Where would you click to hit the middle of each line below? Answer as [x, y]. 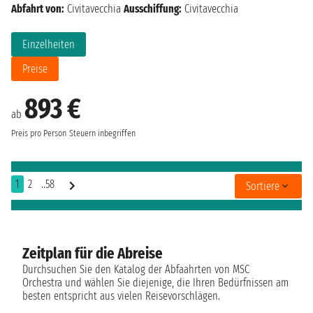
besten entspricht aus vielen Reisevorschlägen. [121, 296]
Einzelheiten [49, 45]
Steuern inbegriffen [102, 134]
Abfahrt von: [38, 9]
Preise [35, 69]
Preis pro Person [39, 134]
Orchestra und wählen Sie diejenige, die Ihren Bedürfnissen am [155, 283]
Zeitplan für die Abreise [93, 254]
